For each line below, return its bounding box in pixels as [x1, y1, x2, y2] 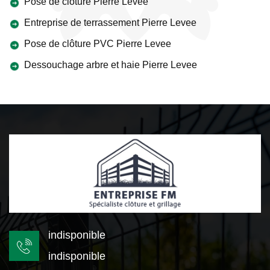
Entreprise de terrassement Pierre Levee [24, 17, 196, 28]
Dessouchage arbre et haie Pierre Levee [24, 60, 197, 70]
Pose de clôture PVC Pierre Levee [24, 39, 171, 49]
